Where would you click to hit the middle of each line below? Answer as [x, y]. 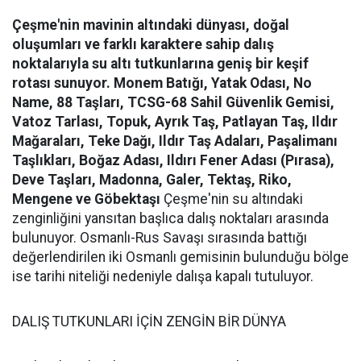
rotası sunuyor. [61, 83]
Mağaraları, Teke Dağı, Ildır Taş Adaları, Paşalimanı [175, 141]
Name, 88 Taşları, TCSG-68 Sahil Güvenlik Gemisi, [173, 102]
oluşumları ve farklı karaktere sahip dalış [143, 44]
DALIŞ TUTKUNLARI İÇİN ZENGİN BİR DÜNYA [149, 321]
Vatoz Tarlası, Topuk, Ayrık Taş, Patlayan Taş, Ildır [175, 121]
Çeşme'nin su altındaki [232, 199]
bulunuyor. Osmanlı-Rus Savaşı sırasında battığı [160, 237]
